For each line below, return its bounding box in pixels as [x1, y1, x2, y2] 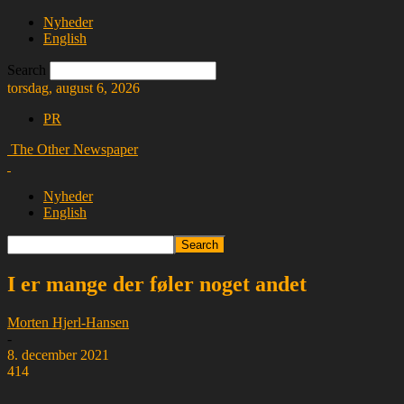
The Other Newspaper [11, 142, 138, 157]
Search [7, 62, 46, 78]
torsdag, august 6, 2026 [7, 80, 140, 96]
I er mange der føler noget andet [7, 271, 307, 296]
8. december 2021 [7, 346, 109, 363]
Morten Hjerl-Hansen [7, 314, 129, 330]
